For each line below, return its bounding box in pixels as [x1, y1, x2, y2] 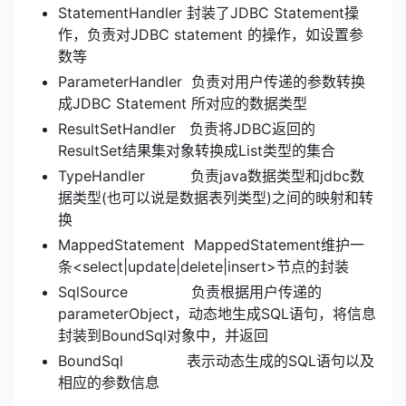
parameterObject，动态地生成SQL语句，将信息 [58, 304, 376, 323]
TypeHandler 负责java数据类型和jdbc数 [58, 166, 364, 185]
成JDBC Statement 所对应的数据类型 [58, 93, 307, 112]
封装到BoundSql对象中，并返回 [58, 325, 268, 344]
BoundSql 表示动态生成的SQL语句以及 [58, 351, 374, 370]
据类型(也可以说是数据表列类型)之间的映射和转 [58, 188, 373, 207]
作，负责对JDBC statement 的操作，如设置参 [58, 24, 363, 43]
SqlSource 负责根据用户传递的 [58, 282, 322, 301]
